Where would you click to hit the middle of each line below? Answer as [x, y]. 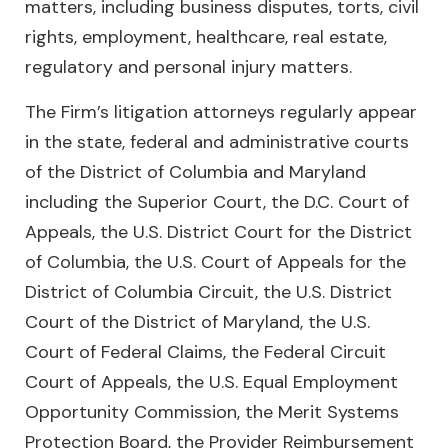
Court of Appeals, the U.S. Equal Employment [211, 382]
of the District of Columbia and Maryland [195, 172]
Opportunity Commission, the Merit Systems [212, 412]
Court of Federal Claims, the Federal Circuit [205, 352]
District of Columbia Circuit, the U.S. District [208, 292]
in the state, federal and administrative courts [217, 142]
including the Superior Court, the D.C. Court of [217, 202]
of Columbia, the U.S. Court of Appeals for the [215, 262]
